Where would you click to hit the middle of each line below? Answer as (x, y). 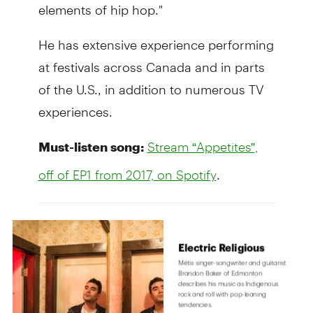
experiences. (75, 105)
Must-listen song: (91, 146)
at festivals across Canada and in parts (151, 61)
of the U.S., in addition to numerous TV (151, 83)
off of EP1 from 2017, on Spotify (127, 174)
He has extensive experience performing (156, 38)
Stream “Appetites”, (202, 146)
